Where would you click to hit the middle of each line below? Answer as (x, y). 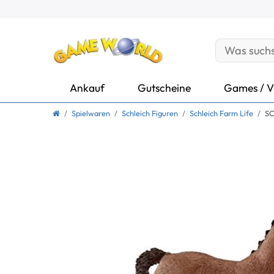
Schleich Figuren (150, 113)
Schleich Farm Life (221, 113)
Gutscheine (164, 87)
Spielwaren (91, 113)
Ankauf (87, 87)
